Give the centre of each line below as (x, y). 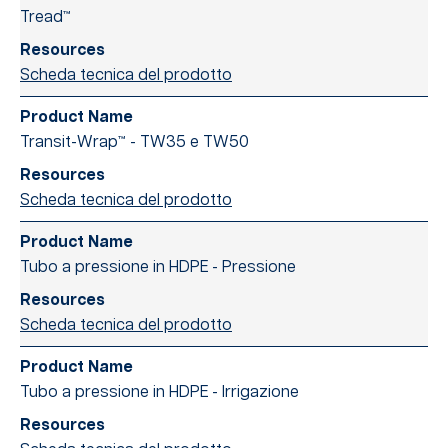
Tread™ (45, 17)
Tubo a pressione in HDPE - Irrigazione (159, 392)
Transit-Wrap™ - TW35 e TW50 (134, 142)
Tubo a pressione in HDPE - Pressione (158, 267)
